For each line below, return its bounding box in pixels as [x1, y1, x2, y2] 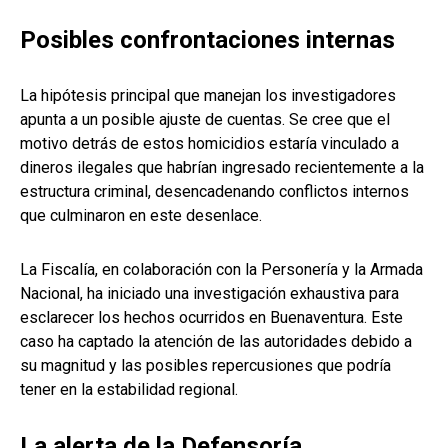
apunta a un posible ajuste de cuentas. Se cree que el [20, 110, 390, 130]
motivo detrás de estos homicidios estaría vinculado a [20, 134, 399, 154]
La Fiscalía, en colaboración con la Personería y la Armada [20, 260, 423, 280]
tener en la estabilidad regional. [20, 380, 238, 400]
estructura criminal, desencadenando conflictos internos [20, 182, 409, 202]
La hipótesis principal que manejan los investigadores [20, 86, 396, 106]
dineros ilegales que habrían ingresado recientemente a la [20, 158, 424, 178]
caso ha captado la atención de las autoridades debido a [20, 332, 412, 352]
